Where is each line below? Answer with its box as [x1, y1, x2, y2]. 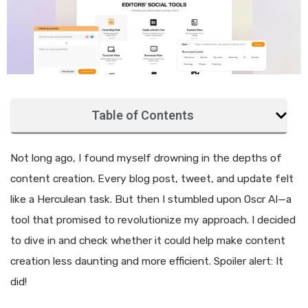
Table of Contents [91, 108, 194, 123]
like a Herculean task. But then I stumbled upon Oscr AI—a [10, 193, 291, 206]
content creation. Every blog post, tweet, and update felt [10, 173, 294, 186]
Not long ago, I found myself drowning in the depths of [10, 152, 282, 165]
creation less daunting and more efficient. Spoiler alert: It [10, 255, 283, 268]
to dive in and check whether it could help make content [10, 234, 285, 247]
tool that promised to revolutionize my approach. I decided [10, 214, 296, 227]
